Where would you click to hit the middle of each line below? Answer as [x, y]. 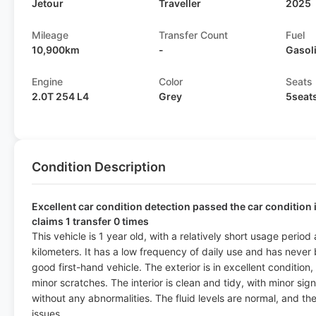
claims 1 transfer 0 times [90, 221]
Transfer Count [194, 35]
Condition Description [99, 167]
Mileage [50, 35]
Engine [47, 81]
